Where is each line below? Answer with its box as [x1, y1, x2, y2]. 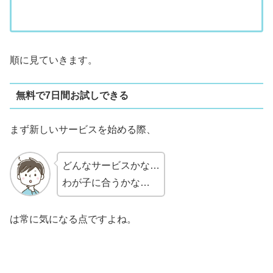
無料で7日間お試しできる [15, 90, 129, 101]
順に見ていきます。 [10, 55, 97, 66]
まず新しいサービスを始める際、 [10, 124, 156, 135]
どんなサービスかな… [62, 160, 160, 171]
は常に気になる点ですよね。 [10, 213, 136, 224]
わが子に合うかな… [62, 177, 150, 188]
